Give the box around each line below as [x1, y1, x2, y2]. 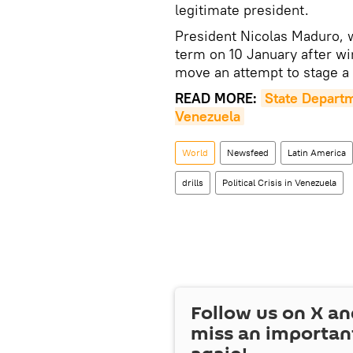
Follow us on [191, 299, 310, 327]
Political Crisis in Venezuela [222, 176, 336, 188]
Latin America [288, 147, 346, 158]
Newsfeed [227, 147, 269, 158]
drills [182, 176, 203, 188]
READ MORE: [175, 89, 261, 107]
